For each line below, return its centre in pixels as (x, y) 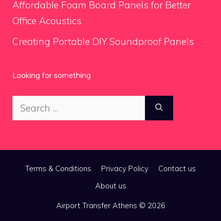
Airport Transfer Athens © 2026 (110, 205)
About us (110, 185)
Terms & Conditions (58, 168)
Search (27, 103)
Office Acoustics (47, 21)
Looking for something (52, 75)
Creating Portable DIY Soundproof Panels (103, 41)
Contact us (177, 168)
